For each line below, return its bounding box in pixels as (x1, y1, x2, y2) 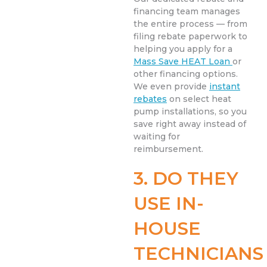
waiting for (133, 131, 180, 142)
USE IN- (133, 193, 204, 215)
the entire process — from (133, 18, 247, 30)
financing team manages (133, 6, 240, 17)
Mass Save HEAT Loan (133, 56, 232, 67)
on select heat (167, 94, 231, 105)
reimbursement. (133, 144, 203, 155)
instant (209, 81, 240, 92)
